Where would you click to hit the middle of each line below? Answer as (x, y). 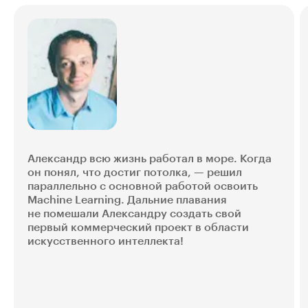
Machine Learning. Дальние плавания (127, 200)
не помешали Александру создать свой (134, 213)
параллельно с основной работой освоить (143, 186)
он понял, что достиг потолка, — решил (135, 172)
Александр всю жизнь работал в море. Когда (150, 158)
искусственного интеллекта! (106, 241)
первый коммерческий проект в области (138, 227)
